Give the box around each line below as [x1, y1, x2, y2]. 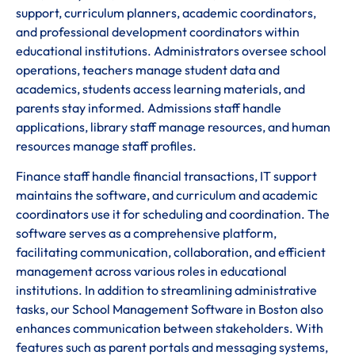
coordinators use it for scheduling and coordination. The [16, 206, 330, 223]
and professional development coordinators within [16, 23, 300, 40]
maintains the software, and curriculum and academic [16, 187, 318, 204]
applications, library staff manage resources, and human [16, 118, 330, 135]
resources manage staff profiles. [16, 137, 197, 154]
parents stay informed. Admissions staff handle [16, 99, 281, 116]
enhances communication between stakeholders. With [16, 320, 323, 337]
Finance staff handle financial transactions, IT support [16, 168, 317, 185]
